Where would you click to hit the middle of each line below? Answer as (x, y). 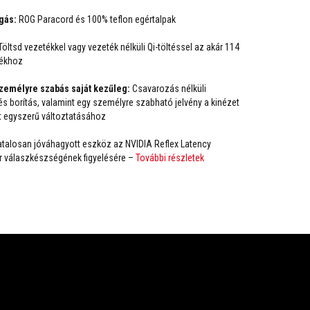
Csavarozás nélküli (168, 89)
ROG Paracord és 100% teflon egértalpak (96, 19)
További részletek (170, 158)
